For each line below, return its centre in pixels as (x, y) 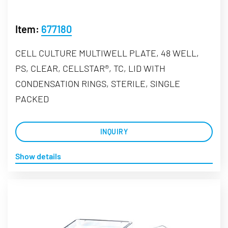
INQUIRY (114, 131)
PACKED (32, 98)
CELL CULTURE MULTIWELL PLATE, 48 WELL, (107, 53)
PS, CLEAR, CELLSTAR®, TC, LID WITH (90, 68)
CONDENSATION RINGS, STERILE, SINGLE (98, 83)
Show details (38, 156)
